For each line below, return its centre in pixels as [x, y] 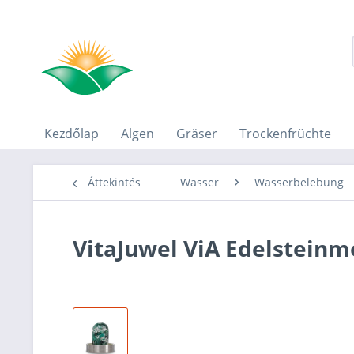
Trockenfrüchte [285, 134]
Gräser [197, 134]
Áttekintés [114, 182]
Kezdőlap [72, 134]
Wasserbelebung [299, 182]
